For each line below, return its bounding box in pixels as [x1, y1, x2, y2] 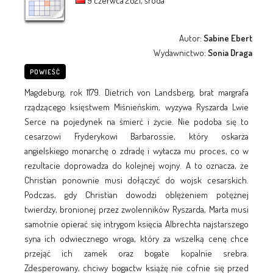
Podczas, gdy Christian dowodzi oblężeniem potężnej [24, 188, 249, 200]
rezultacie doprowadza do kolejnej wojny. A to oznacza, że [24, 159, 249, 171]
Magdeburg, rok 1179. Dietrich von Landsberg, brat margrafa [24, 86, 249, 98]
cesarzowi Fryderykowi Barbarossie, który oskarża [24, 130, 249, 142]
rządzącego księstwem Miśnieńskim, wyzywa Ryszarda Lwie [24, 101, 249, 113]
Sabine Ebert [204, 32, 253, 44]
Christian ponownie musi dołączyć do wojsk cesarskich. [24, 174, 249, 186]
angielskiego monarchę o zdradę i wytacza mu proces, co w [24, 144, 249, 157]
